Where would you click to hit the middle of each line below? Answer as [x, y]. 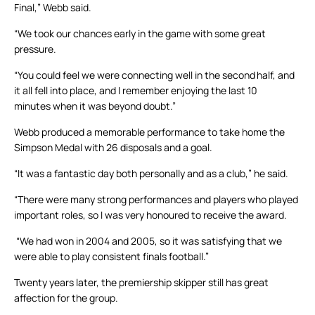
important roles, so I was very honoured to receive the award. [150, 215]
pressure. [35, 49]
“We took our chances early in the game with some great [140, 34]
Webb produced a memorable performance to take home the [149, 132]
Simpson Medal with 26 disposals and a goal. [113, 148]
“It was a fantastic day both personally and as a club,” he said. [151, 174]
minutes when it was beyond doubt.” [96, 106]
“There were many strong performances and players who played [156, 200]
